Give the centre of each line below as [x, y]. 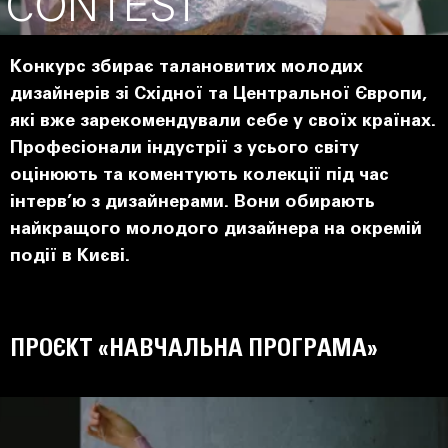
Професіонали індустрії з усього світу [184, 149]
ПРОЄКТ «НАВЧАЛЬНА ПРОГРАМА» [194, 349]
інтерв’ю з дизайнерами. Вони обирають [192, 203]
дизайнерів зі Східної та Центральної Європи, [218, 95]
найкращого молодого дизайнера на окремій [216, 230]
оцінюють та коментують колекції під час [199, 176]
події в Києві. [70, 257]
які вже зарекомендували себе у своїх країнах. [223, 122]
